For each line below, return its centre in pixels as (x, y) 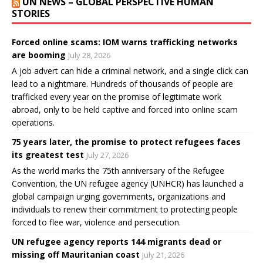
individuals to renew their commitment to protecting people (125, 210)
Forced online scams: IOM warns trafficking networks (125, 42)
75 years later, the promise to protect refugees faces (126, 142)
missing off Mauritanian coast (76, 255)
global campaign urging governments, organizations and (119, 197)
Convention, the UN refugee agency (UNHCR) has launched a (128, 184)
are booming (39, 55)
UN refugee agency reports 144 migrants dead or (117, 242)
